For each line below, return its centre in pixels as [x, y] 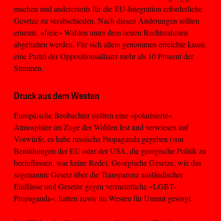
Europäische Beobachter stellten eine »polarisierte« [93, 115]
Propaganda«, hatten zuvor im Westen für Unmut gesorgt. [103, 198]
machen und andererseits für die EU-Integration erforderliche [108, 8]
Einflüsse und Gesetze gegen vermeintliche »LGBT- [95, 186]
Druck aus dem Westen [57, 96]
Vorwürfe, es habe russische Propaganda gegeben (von [99, 139]
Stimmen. [29, 68]
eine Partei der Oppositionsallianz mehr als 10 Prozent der [104, 56]
